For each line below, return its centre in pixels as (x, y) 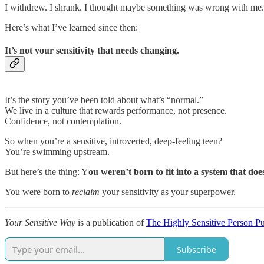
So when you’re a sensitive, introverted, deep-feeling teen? (113, 141)
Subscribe (197, 249)
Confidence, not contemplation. (63, 121)
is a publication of (111, 223)
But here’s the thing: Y (47, 172)
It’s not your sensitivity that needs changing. (92, 50)
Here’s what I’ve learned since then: (71, 27)
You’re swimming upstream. (57, 152)
